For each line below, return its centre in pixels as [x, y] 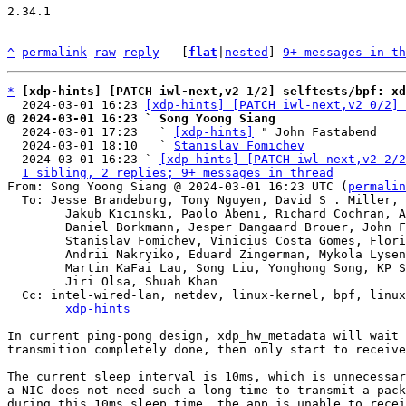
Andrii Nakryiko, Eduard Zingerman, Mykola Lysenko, [36, 254]
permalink [54, 52]
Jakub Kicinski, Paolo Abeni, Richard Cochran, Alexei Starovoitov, [36, 213]
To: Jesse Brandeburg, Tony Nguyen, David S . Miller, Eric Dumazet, [14, 200]
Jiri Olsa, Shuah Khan [36, 281]
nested [246, 52]
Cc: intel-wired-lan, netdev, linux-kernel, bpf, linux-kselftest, [14, 295]
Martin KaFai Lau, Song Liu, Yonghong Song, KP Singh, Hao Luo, [36, 268]
